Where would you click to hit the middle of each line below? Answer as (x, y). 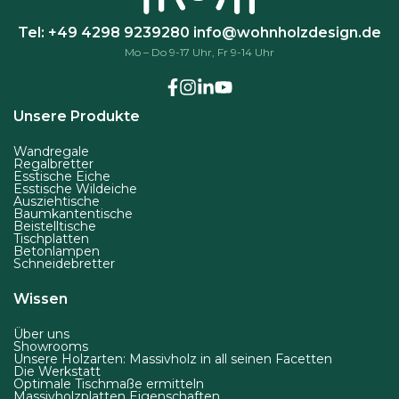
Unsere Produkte (77, 116)
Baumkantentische (73, 214)
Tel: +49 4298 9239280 (104, 33)
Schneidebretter (64, 264)
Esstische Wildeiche (75, 189)
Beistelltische (55, 226)
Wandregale (51, 151)
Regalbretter (53, 164)
